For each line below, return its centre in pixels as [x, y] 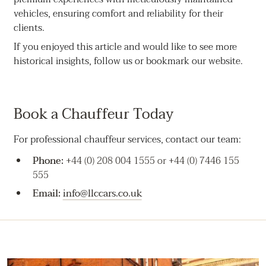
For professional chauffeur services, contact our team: [127, 140]
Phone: [48, 161]
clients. [29, 28]
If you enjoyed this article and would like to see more [125, 47]
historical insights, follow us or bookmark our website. [128, 61]
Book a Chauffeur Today [93, 115]
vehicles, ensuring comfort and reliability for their [118, 14]
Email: [46, 193]
